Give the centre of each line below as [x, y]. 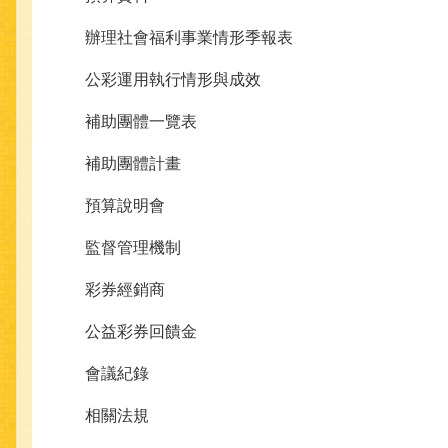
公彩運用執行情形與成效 [173, 80]
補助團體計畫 [133, 164]
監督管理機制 [133, 248]
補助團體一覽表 [141, 122]
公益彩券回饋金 [141, 332]
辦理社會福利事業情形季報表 [189, 38]
